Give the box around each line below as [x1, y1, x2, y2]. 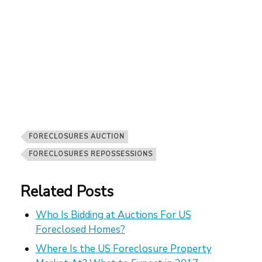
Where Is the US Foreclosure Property [35, 242, 212, 256]
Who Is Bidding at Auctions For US [35, 208, 191, 222]
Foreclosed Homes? [35, 222, 125, 236]
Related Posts [20, 181, 113, 202]
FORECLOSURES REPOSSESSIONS [29, 149, 153, 158]
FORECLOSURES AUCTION [29, 132, 125, 141]
